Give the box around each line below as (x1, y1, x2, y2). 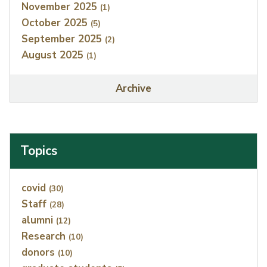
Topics (20, 142, 58, 160)
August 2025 (21, 48, 87, 63)
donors (21, 245, 58, 259)
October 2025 (21, 16, 91, 30)
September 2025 (21, 32, 105, 46)
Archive (116, 81, 151, 95)
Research (21, 229, 69, 243)
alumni (21, 213, 57, 227)
